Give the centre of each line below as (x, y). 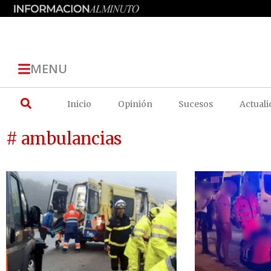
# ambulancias (64, 138)
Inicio (80, 104)
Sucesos (196, 104)
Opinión (135, 104)
